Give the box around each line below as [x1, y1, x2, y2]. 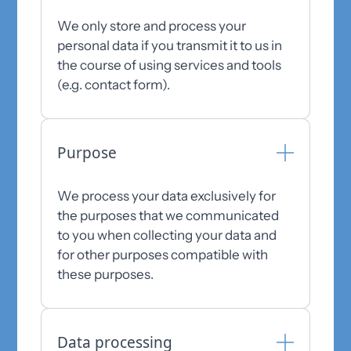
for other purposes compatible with [57, 247, 269, 262]
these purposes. [57, 266, 154, 282]
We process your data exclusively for [57, 188, 277, 204]
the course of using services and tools [57, 57, 282, 73]
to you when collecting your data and [57, 227, 277, 243]
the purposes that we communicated [57, 208, 280, 223]
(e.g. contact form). [57, 77, 171, 92]
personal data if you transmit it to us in [57, 38, 283, 53]
